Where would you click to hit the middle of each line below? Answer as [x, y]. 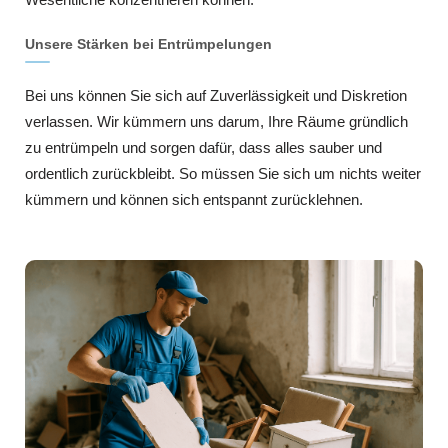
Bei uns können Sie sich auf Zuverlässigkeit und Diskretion [216, 96]
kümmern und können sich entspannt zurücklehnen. [194, 200]
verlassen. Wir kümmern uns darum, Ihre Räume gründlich [216, 122]
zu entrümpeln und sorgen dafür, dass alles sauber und [203, 148]
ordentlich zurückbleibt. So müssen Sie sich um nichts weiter [223, 174]
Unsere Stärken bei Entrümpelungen [148, 44]
